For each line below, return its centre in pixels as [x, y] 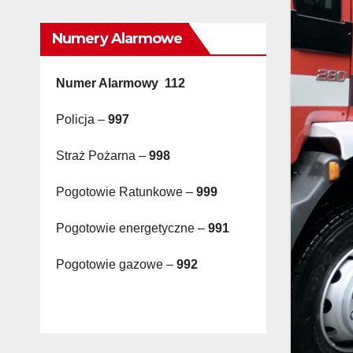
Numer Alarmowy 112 [121, 83]
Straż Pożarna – [101, 155]
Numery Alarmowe [117, 38]
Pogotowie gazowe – [116, 264]
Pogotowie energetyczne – [132, 228]
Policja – [82, 119]
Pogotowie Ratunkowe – [126, 191]
